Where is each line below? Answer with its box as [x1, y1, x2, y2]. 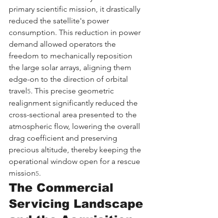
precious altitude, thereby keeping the [9, 145, 143, 154]
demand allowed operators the [9, 39, 118, 49]
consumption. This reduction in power [9, 27, 143, 37]
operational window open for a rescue [9, 156, 142, 166]
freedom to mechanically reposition [9, 51, 134, 60]
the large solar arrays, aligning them [9, 62, 133, 72]
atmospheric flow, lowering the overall [9, 121, 142, 131]
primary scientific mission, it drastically [9, 4, 142, 14]
